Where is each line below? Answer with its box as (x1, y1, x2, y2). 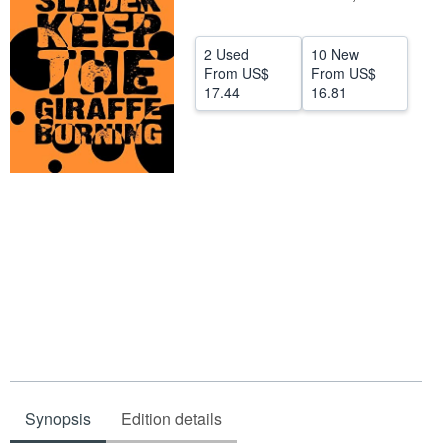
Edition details (121, 407, 222, 431)
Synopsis (25, 407, 91, 431)
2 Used (204, 44, 249, 64)
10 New (310, 44, 359, 64)
